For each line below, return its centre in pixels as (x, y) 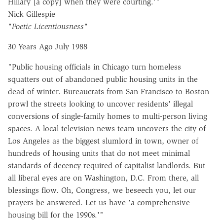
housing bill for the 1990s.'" (56, 215)
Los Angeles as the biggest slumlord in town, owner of (103, 141)
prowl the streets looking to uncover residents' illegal (100, 104)
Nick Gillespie (32, 14)
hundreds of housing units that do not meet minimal (99, 153)
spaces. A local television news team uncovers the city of (107, 129)
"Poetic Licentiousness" (48, 27)
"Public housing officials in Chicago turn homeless (94, 67)
